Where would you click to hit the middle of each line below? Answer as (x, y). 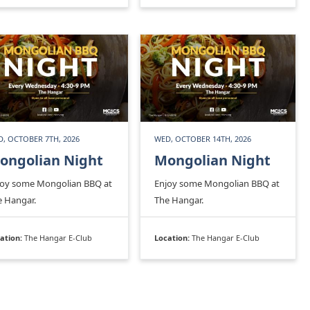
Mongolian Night (212, 161)
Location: (173, 238)
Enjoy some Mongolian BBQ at (217, 184)
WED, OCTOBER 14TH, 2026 (203, 139)
